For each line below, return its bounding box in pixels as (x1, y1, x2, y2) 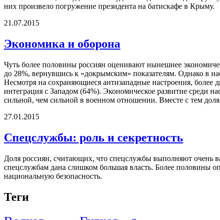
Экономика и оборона (4, 37, 120, 50)
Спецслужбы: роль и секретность (4, 131, 183, 144)
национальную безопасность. (4, 171, 102, 180)
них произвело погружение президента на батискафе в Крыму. (4, 2, 215, 10)
